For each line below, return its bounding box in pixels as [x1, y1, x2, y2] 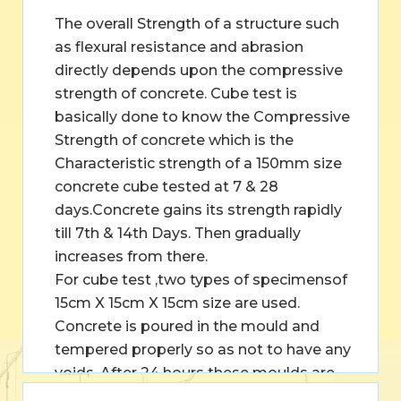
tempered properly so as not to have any [55, 340, 351, 358]
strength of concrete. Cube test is [55, 84, 297, 102]
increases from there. [55, 247, 208, 265]
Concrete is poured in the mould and [55, 317, 320, 335]
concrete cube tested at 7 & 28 [55, 177, 278, 195]
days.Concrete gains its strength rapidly [55, 200, 342, 218]
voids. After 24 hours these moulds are [55, 363, 335, 381]
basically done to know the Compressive [55, 107, 350, 125]
